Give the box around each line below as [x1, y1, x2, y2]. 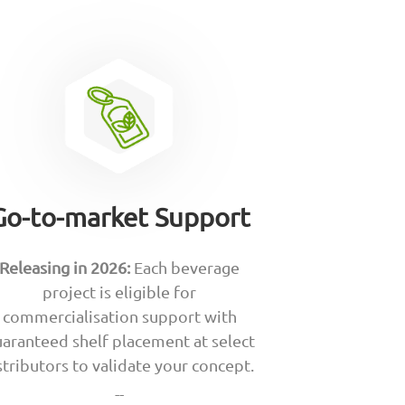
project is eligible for [42, 282, 197, 302]
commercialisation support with [2, 306, 237, 326]
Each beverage [130, 258, 240, 278]
